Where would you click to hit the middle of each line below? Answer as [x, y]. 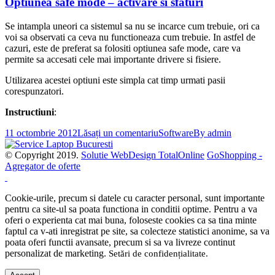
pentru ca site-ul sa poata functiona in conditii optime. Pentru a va [131, 209]
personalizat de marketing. [57, 254]
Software [176, 133]
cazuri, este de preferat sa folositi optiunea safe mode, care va [123, 48]
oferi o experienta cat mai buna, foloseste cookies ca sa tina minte [131, 220]
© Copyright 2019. [43, 155]
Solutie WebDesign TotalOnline [143, 155]
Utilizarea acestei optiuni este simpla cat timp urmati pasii [115, 80]
